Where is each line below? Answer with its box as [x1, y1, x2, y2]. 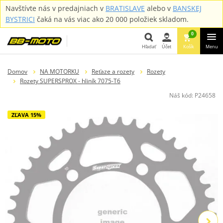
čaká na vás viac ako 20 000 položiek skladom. [35, 14, 189, 24]
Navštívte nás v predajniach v [5, 3, 106, 13]
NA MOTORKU [39, 67, 79, 76]
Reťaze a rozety [91, 67, 134, 76]
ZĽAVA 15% [11, 111, 41, 118]
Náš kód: [169, 91, 195, 100]
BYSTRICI [5, 14, 35, 24]
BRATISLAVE [106, 3, 145, 13]
